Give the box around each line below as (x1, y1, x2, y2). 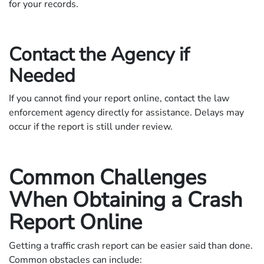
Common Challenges (9, 163, 206, 192)
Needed (9, 62, 75, 88)
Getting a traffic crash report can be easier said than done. (9, 239, 253, 252)
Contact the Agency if (9, 41, 190, 67)
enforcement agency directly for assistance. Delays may (9, 105, 244, 119)
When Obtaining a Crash (9, 185, 242, 214)
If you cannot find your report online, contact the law (9, 91, 229, 105)
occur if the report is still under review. (9, 120, 173, 133)
